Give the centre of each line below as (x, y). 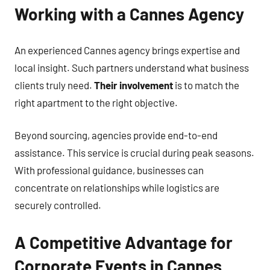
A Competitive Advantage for (124, 242)
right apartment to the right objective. (96, 102)
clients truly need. (54, 85)
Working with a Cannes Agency (129, 14)
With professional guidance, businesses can (109, 170)
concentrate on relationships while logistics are (117, 187)
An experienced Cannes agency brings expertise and (127, 50)
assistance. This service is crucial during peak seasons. (134, 152)
